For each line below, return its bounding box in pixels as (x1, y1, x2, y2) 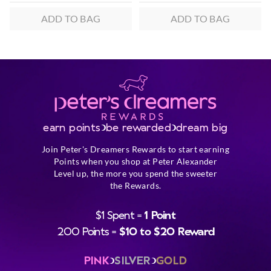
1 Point (144, 207, 175, 221)
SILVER (114, 253, 151, 266)
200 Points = (56, 224, 119, 237)
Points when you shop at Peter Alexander (53, 155, 218, 166)
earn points (43, 120, 101, 133)
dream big (176, 120, 228, 133)
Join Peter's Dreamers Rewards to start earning (41, 143, 230, 154)
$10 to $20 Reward (119, 224, 214, 237)
